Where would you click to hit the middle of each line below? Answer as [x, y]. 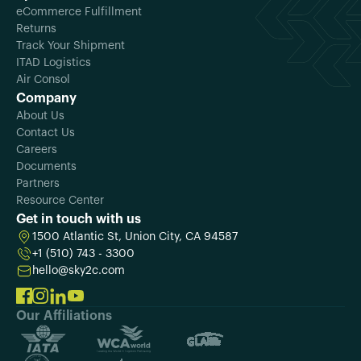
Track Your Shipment [71, 46]
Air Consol [43, 79]
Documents [46, 166]
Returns [36, 29]
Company [46, 98]
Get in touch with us [79, 219]
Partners [38, 183]
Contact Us [46, 133]
